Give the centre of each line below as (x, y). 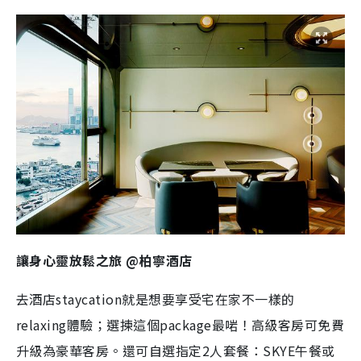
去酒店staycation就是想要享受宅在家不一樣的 (156, 299)
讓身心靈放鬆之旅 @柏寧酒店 (104, 260)
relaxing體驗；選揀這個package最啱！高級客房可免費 (180, 324)
